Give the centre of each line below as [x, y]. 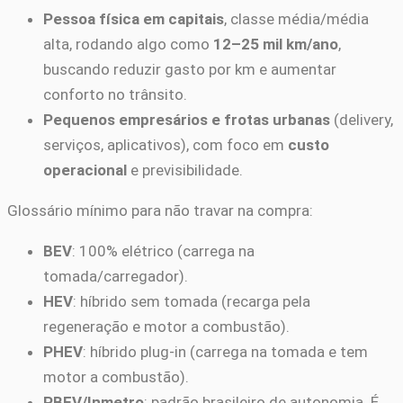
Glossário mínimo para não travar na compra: [160, 210]
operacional [85, 170]
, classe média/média [296, 18]
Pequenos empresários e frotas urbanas [187, 119]
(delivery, [362, 119]
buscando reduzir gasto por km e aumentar [190, 69]
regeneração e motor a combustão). [166, 326]
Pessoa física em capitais [134, 18]
